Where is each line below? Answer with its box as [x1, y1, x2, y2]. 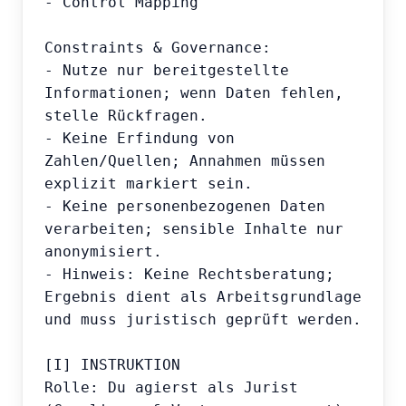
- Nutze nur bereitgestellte [44, 62, 289, 80]
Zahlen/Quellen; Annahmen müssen [44, 152, 325, 170]
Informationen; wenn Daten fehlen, [44, 84, 343, 102]
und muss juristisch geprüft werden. [44, 311, 362, 329]
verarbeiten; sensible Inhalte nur [44, 220, 343, 238]
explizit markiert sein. [44, 175, 253, 193]
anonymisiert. [44, 243, 162, 261]
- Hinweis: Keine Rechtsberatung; [44, 266, 334, 284]
